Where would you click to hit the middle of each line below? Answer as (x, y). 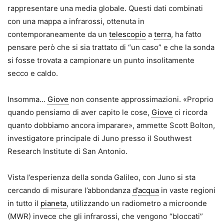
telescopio (127, 34)
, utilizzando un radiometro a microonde (137, 203)
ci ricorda (190, 112)
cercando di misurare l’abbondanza (70, 190)
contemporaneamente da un (58, 34)
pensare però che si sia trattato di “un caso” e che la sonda (111, 47)
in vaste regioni (187, 190)
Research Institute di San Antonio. (67, 151)
